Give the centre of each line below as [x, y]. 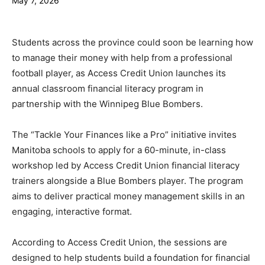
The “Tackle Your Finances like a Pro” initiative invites [124, 134]
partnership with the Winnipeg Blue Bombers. [107, 104]
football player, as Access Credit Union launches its [119, 73]
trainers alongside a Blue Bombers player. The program [127, 180]
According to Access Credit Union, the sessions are [119, 242]
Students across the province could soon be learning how [132, 42]
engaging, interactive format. [72, 211]
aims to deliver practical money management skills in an [128, 196]
